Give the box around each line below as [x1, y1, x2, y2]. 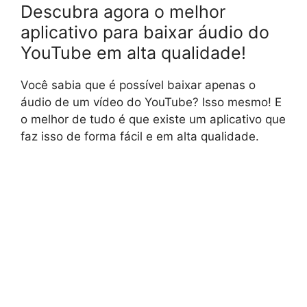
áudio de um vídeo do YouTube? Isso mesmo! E [21, 95, 282, 109]
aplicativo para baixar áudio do [21, 21, 269, 42]
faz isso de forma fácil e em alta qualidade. [21, 129, 259, 143]
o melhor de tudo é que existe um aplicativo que [21, 112, 286, 126]
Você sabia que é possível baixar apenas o [21, 77, 256, 92]
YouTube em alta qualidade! [21, 42, 246, 63]
